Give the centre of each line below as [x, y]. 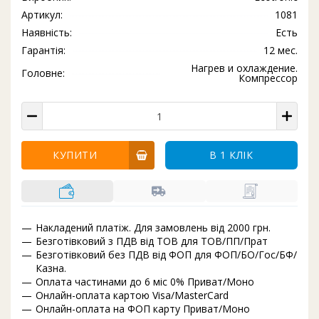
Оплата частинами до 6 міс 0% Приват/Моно [145, 282]
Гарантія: [43, 50]
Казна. [51, 268]
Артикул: [42, 15]
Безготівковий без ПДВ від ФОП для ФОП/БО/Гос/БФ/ [166, 255]
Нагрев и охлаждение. [244, 68]
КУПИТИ [75, 155]
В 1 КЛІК [231, 155]
